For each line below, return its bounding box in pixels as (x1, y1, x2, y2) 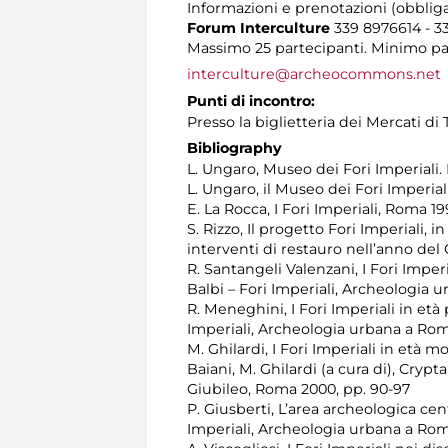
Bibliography (187, 138, 282, 157)
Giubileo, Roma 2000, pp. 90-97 (187, 379, 410, 398)
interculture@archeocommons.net (187, 64, 441, 83)
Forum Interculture (187, 18, 334, 37)
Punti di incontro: (187, 91, 315, 110)
